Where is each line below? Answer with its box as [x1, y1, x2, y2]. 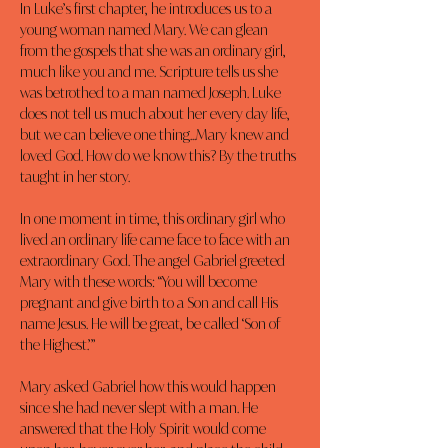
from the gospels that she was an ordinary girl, [20, 42, 289, 59]
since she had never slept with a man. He [20, 399, 261, 416]
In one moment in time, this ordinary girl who [20, 210, 288, 227]
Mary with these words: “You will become [20, 273, 260, 290]
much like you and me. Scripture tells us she [20, 63, 281, 80]
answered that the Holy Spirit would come [20, 420, 269, 437]
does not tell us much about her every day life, [20, 105, 293, 122]
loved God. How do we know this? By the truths [20, 147, 299, 164]
